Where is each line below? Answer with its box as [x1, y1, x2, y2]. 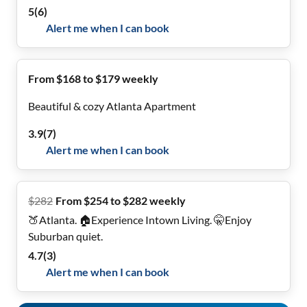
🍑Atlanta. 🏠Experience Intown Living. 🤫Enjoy [28, 213, 251, 226]
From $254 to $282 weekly [56, 194, 186, 207]
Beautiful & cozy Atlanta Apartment [28, 99, 196, 112]
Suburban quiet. [28, 230, 103, 243]
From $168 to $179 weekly [28, 72, 158, 85]
